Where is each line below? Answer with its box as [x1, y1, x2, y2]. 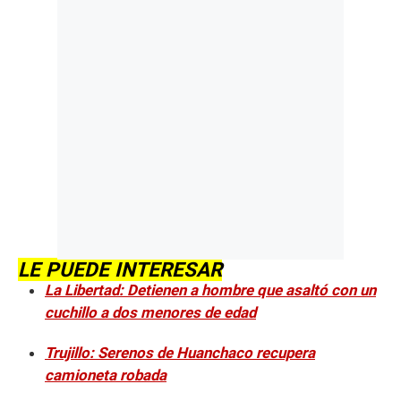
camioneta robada [45, 366, 166, 385]
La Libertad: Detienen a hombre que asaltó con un [45, 281, 376, 300]
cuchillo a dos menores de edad [45, 303, 256, 322]
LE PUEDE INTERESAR [18, 258, 222, 282]
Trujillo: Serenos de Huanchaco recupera [45, 344, 315, 363]
